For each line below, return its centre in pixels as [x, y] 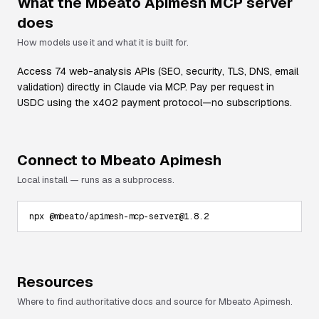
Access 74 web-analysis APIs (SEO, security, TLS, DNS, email [158, 71]
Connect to [59, 160]
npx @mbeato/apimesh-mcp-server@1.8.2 [119, 216]
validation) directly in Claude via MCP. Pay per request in [146, 87]
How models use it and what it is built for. [103, 42]
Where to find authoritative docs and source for [118, 302]
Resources [55, 282]
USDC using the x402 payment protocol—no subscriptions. [155, 103]
